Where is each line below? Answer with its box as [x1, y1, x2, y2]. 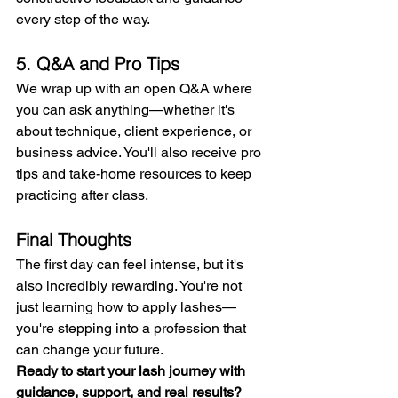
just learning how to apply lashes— [16, 298, 236, 316]
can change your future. [16, 341, 163, 359]
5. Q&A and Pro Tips [16, 52, 179, 76]
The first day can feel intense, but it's [16, 256, 247, 274]
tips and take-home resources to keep [16, 165, 255, 183]
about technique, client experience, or [16, 123, 255, 140]
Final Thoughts [16, 228, 131, 251]
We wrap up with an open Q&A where [16, 80, 256, 98]
